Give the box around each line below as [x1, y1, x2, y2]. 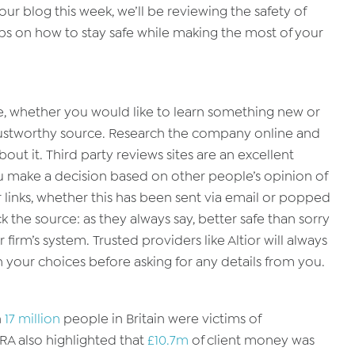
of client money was [189, 331, 315, 349]
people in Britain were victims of [60, 310, 261, 328]
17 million [5, 310, 60, 328]
